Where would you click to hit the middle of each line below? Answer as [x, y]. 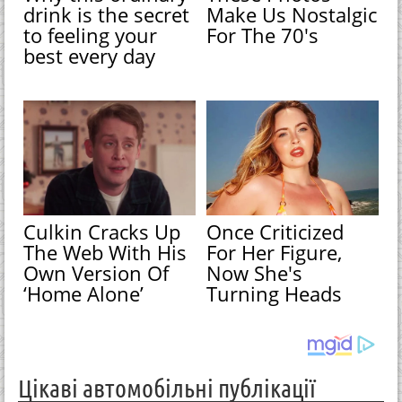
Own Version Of [96, 273]
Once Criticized [275, 232]
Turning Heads [275, 294]
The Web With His [105, 253]
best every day [90, 55]
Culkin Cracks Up [102, 232]
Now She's [255, 273]
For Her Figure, [275, 253]
